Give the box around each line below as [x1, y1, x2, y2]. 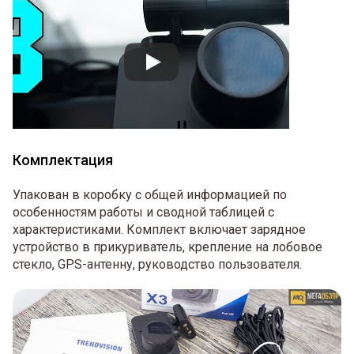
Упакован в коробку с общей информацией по [13, 186, 287, 202]
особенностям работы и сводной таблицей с [13, 204, 274, 220]
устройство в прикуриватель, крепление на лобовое [13, 239, 322, 254]
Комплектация [13, 151, 113, 168]
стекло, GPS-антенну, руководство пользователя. [13, 256, 302, 272]
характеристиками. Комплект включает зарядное [13, 221, 306, 237]
